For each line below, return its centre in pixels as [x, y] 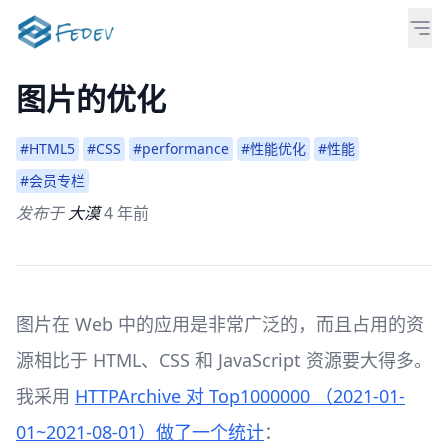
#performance [181, 148]
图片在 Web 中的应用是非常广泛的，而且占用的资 [220, 324]
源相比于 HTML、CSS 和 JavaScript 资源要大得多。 [224, 360]
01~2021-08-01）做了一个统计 [140, 432]
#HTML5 [47, 148]
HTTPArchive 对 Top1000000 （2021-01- [240, 396]
